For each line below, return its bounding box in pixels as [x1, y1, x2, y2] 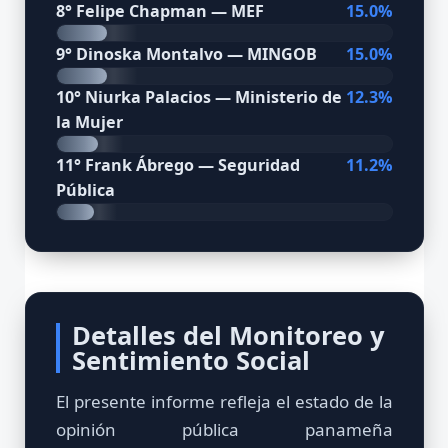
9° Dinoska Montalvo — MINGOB [55, 42, 317, 65]
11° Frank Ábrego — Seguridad [55, 153, 300, 176]
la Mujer [55, 110, 123, 133]
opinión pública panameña [55, 417, 393, 441]
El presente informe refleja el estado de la [55, 389, 393, 413]
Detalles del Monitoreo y [71, 317, 385, 352]
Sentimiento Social [71, 342, 310, 377]
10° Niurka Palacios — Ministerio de [55, 85, 342, 108]
